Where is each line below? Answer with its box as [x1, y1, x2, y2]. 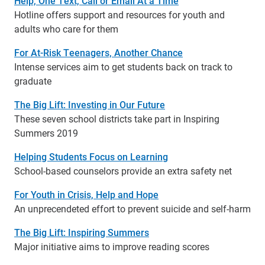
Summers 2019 [14, 127, 78, 140]
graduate [14, 75, 51, 88]
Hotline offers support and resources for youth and [14, 8, 225, 21]
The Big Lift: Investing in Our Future [14, 98, 165, 111]
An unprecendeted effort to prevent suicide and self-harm [14, 202, 251, 215]
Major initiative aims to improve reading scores [14, 240, 209, 253]
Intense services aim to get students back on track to [14, 60, 232, 73]
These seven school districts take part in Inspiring [14, 112, 219, 125]
